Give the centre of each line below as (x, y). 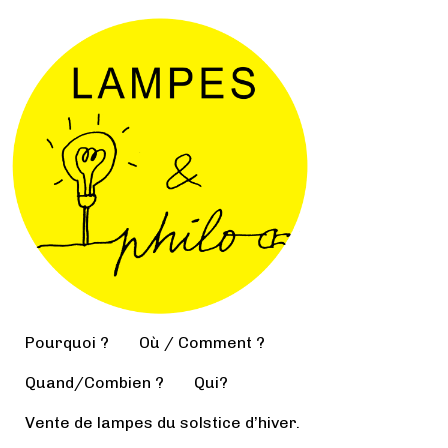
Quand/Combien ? (94, 382)
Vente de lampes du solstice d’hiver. (162, 422)
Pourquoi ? (67, 342)
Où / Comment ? (202, 342)
